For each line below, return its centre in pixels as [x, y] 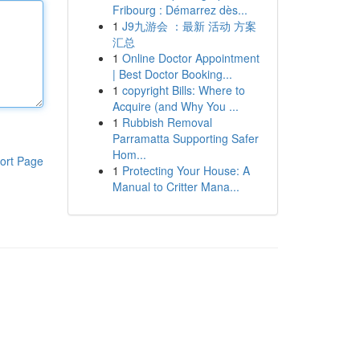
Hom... [129, 154]
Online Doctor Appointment [190, 58]
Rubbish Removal [167, 122]
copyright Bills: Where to [183, 90]
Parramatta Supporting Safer [185, 138]
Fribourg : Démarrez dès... [180, 10]
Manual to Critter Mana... [176, 186]
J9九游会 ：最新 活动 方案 [189, 26]
